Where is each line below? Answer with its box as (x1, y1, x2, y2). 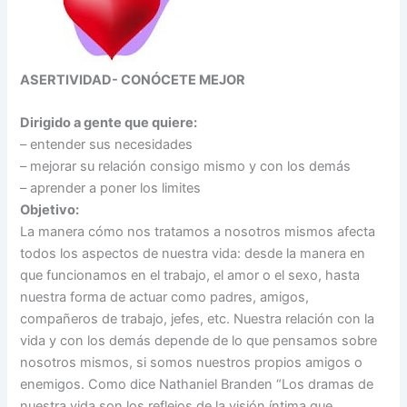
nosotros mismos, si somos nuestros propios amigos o (20, 353, 363, 371)
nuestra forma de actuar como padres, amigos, (20, 288, 310, 305)
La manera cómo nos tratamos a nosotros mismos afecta (20, 223, 376, 240)
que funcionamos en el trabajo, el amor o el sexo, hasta (20, 266, 361, 283)
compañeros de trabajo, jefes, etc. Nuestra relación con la (20, 310, 375, 327)
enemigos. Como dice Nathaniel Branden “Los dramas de (20, 375, 374, 392)
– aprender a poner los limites (20, 179, 202, 196)
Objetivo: (20, 201, 80, 218)
